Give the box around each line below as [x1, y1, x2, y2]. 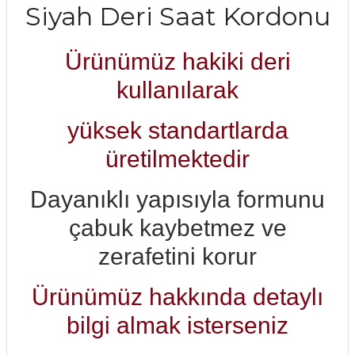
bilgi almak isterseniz [67, 312, 288, 338]
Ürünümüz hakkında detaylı [32, 284, 323, 310]
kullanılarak [116, 77, 239, 103]
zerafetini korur [98, 243, 257, 269]
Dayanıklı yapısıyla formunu [30, 186, 325, 212]
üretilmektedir [105, 146, 250, 172]
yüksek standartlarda [67, 117, 288, 143]
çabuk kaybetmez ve [68, 215, 287, 241]
